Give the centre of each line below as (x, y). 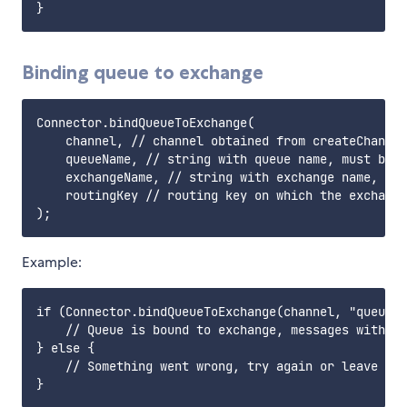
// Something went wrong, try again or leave (207, 367)
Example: (52, 263)
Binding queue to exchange (143, 73)
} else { (65, 348)
